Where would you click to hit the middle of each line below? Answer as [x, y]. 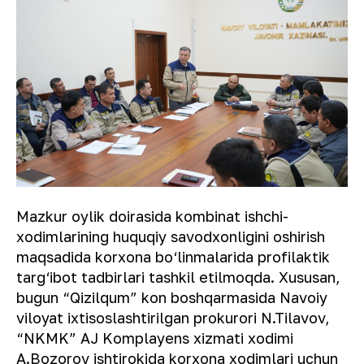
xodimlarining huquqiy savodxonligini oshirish [171, 236]
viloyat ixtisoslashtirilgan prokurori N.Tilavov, [173, 317]
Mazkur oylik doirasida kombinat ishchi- [152, 216]
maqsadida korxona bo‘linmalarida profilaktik [173, 256]
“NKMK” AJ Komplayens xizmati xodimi [155, 338]
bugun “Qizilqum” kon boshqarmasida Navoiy [172, 297]
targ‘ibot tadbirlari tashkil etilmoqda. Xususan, [178, 277]
